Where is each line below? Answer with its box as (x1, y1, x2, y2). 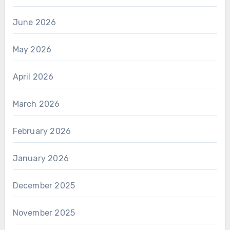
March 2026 (12, 99, 60, 109)
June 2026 (12, 17, 56, 28)
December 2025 (12, 181, 75, 191)
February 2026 (12, 126, 71, 137)
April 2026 (12, 72, 54, 82)
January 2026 (12, 154, 69, 164)
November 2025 (12, 208, 75, 218)
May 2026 (12, 45, 52, 55)
